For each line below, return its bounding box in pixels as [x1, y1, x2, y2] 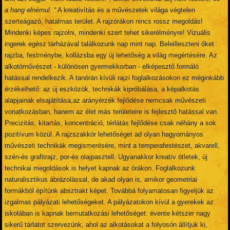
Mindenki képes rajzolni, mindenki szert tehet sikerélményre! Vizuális [5, 28, 211, 36]
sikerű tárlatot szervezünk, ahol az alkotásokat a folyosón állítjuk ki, [5, 220, 208, 228]
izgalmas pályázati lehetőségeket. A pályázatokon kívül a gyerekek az [5, 198, 214, 206]
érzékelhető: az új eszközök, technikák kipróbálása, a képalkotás [5, 85, 200, 93]
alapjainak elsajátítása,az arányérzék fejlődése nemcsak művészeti [5, 96, 206, 104]
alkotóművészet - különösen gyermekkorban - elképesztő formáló [5, 62, 199, 70]
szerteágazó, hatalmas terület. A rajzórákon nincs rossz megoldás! [5, 17, 203, 25]
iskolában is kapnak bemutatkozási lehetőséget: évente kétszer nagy [5, 209, 211, 217]
